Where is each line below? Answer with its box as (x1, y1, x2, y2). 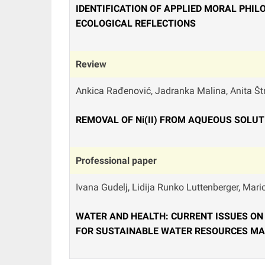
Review (76, 58, 106, 70)
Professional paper (76, 154, 157, 166)
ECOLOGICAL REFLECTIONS (76, 17, 196, 29)
